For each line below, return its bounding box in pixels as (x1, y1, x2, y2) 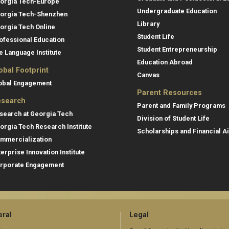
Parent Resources (137, 88, 202, 97)
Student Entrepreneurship (137, 45, 217, 53)
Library (137, 19, 159, 28)
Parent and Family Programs (137, 101, 225, 109)
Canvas (137, 71, 159, 79)
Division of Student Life (137, 114, 210, 122)
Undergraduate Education (137, 7, 217, 15)
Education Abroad (137, 58, 193, 66)
